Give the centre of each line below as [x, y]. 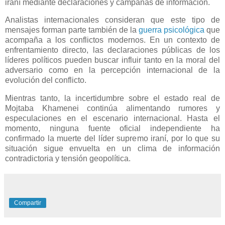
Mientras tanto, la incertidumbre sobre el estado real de [113, 98]
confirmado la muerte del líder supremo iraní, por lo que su [113, 139]
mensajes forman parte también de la [72, 30]
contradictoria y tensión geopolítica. [68, 159]
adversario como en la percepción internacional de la [113, 70]
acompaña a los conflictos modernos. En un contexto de [113, 40]
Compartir [28, 203]
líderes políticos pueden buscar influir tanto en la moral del [113, 60]
